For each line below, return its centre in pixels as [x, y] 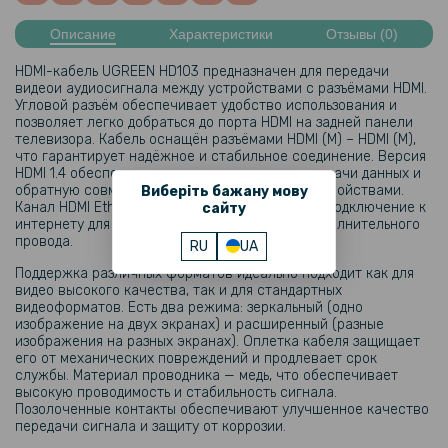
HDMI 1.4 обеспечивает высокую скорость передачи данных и [218, 173]
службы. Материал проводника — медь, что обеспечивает [206, 375]
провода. [44, 241]
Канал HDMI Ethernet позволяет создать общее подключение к [220, 207]
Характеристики [220, 34]
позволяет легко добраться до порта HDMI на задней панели [214, 122]
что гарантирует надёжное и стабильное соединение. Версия [220, 156]
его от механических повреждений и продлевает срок [196, 358]
